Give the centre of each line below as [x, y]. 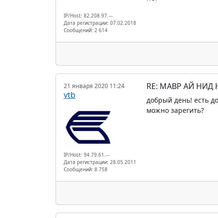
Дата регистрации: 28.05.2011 [100, 162]
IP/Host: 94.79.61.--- [87, 154]
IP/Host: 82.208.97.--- [88, 15]
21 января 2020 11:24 [94, 86]
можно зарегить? [175, 110]
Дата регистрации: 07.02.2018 [100, 23]
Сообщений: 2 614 [86, 30]
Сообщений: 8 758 [86, 169]
